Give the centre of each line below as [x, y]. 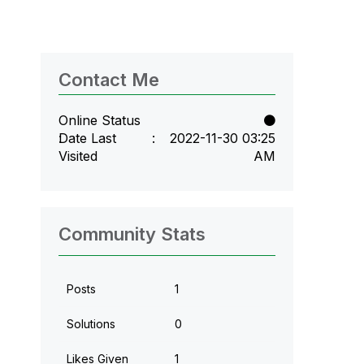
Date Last [87, 138]
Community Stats [132, 234]
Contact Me [108, 80]
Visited [78, 156]
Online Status [99, 120]
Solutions [91, 324]
